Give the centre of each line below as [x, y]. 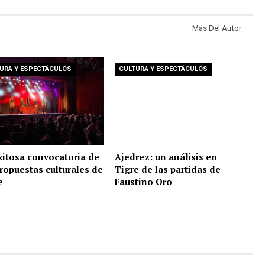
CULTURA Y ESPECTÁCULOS [164, 69]
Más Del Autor [216, 28]
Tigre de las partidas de [168, 169]
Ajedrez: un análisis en [166, 156]
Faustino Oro [144, 181]
